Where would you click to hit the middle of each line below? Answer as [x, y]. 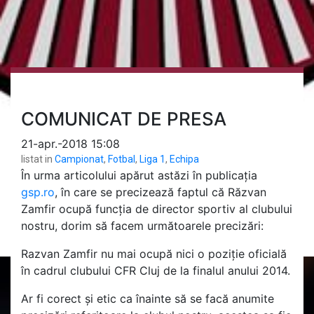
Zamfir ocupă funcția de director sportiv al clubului [157, 209]
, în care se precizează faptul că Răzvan [161, 192]
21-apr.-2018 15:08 [70, 143]
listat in [37, 159]
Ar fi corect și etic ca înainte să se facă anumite [148, 298]
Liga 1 [152, 159]
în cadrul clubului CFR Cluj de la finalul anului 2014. [156, 270]
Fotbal [122, 159]
